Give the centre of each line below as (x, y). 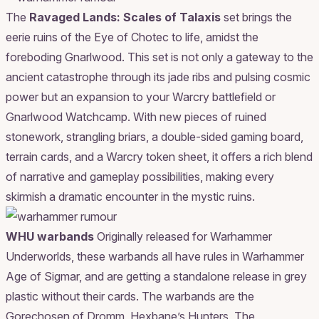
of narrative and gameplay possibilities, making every (140, 176)
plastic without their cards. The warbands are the (130, 296)
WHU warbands (50, 236)
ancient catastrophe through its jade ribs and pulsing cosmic (158, 77)
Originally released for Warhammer (183, 236)
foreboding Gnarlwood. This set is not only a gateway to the (159, 57)
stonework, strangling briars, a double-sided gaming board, (155, 136)
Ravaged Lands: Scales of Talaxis (125, 17)
